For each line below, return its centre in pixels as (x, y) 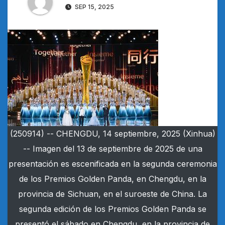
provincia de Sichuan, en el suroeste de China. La (113, 194)
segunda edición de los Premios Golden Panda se (113, 209)
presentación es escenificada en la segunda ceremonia (113, 164)
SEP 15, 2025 (94, 7)
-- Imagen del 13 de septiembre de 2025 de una (113, 149)
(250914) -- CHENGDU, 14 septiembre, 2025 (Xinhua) (113, 134)
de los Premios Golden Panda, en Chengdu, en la (113, 179)
